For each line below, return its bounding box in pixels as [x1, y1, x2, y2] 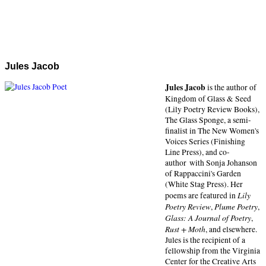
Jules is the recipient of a [165, 234, 245, 245]
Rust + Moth [165, 223, 205, 235]
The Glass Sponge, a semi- [165, 114, 251, 125]
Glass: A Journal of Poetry [165, 211, 251, 223]
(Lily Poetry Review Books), [165, 103, 259, 115]
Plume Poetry [214, 200, 258, 212]
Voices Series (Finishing [165, 135, 245, 147]
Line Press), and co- [165, 146, 230, 157]
